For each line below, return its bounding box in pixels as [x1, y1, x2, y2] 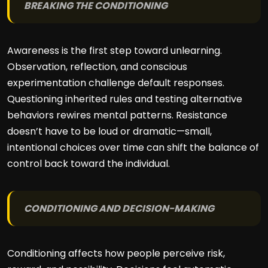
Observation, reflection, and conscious [7, 60, 187, 74]
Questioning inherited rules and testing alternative [7, 92, 242, 106]
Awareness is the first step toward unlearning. [7, 44, 222, 57]
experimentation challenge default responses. [7, 76, 224, 90]
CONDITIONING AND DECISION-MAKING [24, 202, 214, 215]
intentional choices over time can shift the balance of [7, 141, 259, 154]
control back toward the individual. [7, 157, 170, 170]
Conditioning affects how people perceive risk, [7, 246, 225, 260]
